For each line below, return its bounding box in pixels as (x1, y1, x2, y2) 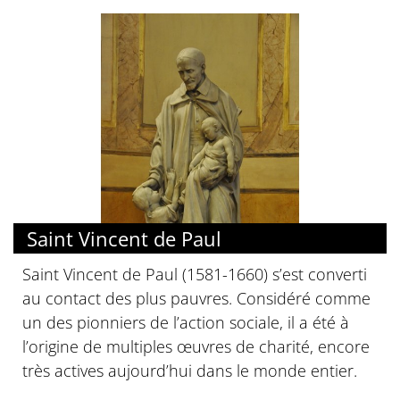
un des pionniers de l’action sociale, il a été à (22, 311, 349, 333)
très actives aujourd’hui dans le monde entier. (22, 359, 357, 381)
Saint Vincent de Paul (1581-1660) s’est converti (22, 262, 367, 285)
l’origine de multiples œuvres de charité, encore (22, 335, 370, 357)
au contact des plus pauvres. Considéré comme (22, 287, 371, 309)
